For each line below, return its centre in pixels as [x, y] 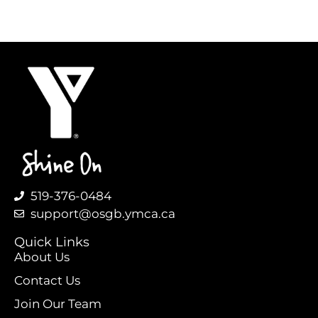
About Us [42, 257]
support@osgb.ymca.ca [103, 214]
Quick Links [52, 242]
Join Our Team [58, 304]
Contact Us [47, 281]
